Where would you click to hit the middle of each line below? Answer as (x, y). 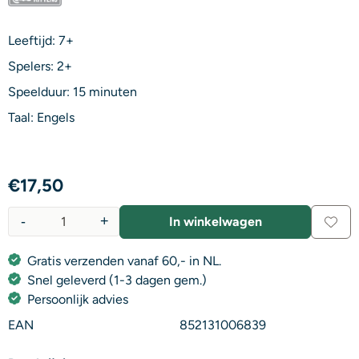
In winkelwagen (215, 221)
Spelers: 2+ (40, 66)
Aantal (26, 230)
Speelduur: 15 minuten (73, 91)
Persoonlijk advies (78, 299)
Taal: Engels (41, 117)
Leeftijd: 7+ (41, 40)
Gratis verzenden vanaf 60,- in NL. (124, 260)
